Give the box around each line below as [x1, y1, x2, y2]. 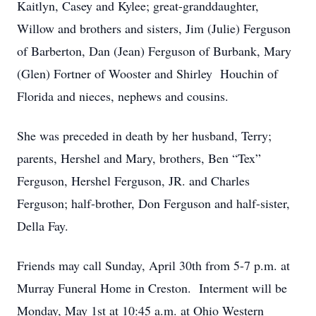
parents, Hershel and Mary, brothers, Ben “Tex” [17, 150, 261, 166]
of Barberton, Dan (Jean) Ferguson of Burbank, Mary [17, 42, 291, 59]
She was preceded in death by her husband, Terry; [17, 127, 272, 144]
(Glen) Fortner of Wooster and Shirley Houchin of [17, 65, 278, 82]
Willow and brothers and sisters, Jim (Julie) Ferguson [17, 20, 291, 37]
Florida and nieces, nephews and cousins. [17, 87, 229, 104]
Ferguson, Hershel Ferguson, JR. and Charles [17, 172, 250, 189]
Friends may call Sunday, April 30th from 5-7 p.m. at [17, 257, 290, 274]
